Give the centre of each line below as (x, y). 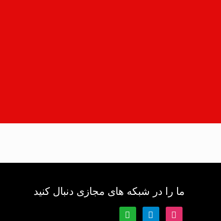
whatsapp (119, 212)
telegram (144, 212)
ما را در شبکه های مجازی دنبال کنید (109, 191)
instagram (165, 212)
